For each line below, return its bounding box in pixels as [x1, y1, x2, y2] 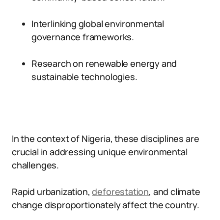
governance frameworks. [31, 31, 135, 43]
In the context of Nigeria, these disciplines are [12, 133, 199, 144]
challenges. [12, 159, 59, 171]
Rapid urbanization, [12, 186, 92, 197]
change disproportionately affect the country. [12, 199, 199, 211]
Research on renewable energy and [31, 57, 177, 69]
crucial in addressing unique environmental [12, 146, 188, 158]
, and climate [149, 186, 200, 197]
